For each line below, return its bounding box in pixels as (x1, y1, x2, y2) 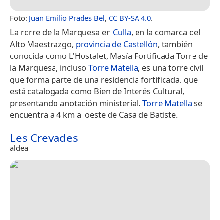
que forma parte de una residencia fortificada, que (10, 73, 198, 85)
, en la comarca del (131, 26, 200, 38)
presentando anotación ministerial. (10, 97, 142, 109)
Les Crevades (10, 130, 78, 145)
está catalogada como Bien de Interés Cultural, (10, 85, 184, 97)
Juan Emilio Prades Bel (29, 12, 105, 23)
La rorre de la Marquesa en (10, 26, 113, 38)
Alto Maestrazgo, (10, 38, 76, 50)
